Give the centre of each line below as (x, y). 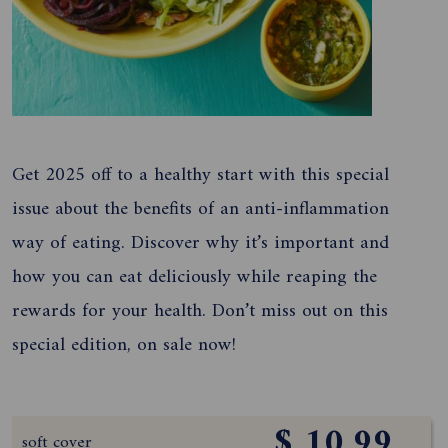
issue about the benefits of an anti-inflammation (200, 208)
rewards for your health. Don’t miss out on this (200, 310)
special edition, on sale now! (124, 344)
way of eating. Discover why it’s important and (200, 242)
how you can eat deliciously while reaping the (194, 276)
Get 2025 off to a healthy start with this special (200, 174)
